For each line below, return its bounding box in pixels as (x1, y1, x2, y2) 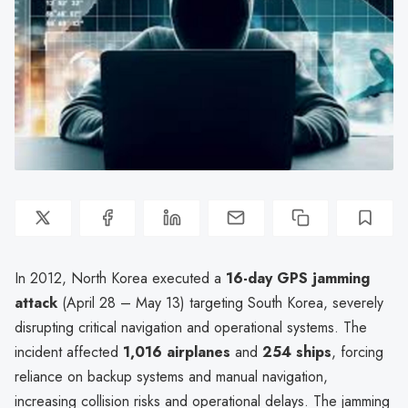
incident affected (15, 341, 123, 362)
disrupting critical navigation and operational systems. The (15, 316, 367, 338)
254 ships (262, 341, 331, 362)
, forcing (331, 341, 383, 362)
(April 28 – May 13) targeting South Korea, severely (57, 291, 383, 313)
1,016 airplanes (123, 341, 230, 362)
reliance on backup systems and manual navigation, (15, 365, 328, 387)
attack (15, 291, 57, 313)
